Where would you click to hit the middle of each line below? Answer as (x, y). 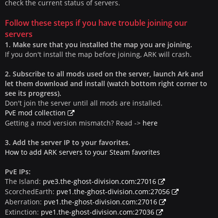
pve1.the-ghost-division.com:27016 (100, 202)
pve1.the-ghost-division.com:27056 (113, 191)
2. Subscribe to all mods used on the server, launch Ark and (104, 74)
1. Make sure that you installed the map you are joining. (99, 45)
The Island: (24, 181)
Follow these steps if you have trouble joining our (96, 23)
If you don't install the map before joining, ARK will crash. (98, 54)
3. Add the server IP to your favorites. (68, 142)
